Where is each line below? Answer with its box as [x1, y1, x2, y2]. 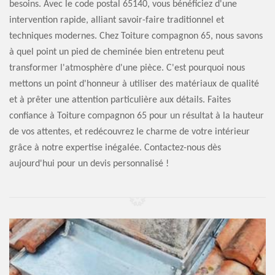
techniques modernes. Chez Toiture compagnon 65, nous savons [9, 31, 263, 41]
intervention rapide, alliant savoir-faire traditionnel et [9, 15, 224, 25]
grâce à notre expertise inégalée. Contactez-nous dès [9, 143, 221, 153]
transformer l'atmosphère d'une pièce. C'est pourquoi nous [9, 63, 245, 73]
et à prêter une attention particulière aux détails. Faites [9, 95, 231, 105]
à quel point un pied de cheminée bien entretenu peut [9, 47, 224, 57]
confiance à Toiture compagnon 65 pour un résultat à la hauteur [9, 111, 264, 121]
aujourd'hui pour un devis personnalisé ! [9, 159, 169, 169]
